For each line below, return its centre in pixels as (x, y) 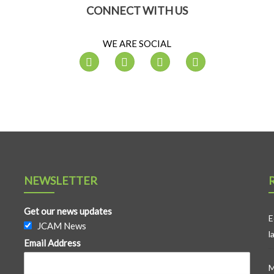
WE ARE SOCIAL (137, 43)
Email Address (52, 243)
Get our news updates (68, 211)
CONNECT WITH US (137, 10)
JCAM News (62, 226)
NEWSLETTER (61, 180)
